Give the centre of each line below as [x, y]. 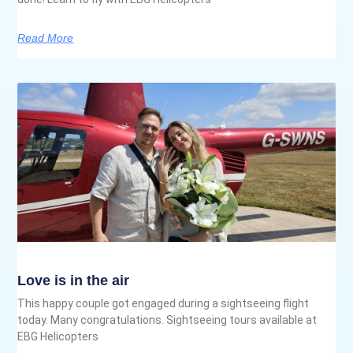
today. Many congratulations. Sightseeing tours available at [167, 320]
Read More [46, 38]
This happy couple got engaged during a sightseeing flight [163, 303]
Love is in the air [74, 280]
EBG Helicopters [58, 336]
